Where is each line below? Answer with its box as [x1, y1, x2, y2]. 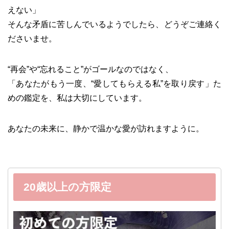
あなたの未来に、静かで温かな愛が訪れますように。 [8, 124, 204, 133]
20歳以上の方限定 [24, 180, 111, 193]
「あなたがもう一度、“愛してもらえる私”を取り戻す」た [8, 79, 221, 88]
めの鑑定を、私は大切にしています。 [8, 93, 147, 102]
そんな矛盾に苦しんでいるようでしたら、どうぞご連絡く [8, 19, 221, 29]
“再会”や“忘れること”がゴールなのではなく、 [8, 64, 173, 74]
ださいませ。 [8, 34, 57, 43]
